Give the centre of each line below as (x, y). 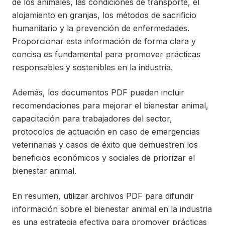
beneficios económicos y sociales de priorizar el (103, 157)
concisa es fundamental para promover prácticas (106, 54)
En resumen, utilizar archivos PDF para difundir (103, 196)
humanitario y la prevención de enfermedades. (101, 28)
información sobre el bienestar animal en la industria (112, 209)
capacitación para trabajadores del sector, (92, 118)
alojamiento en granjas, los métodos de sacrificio (104, 15)
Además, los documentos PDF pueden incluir (98, 92)
